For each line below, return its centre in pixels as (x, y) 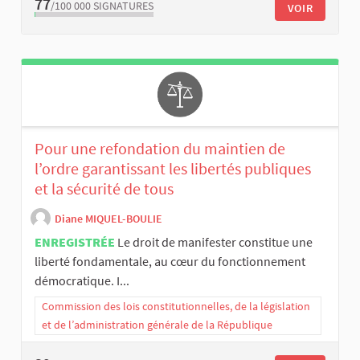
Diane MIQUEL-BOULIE (108, 219)
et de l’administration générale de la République (157, 324)
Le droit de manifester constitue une (215, 241)
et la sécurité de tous (104, 188)
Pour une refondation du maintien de (160, 148)
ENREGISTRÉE (75, 241)
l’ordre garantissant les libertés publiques (173, 168)
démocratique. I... (82, 280)
